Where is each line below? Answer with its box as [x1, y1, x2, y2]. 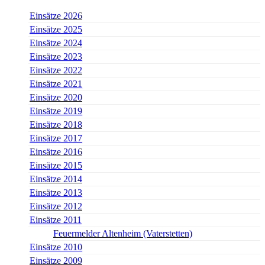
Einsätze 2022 [30, 64, 82, 75]
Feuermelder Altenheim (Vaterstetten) [53, 228, 192, 238]
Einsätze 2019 [30, 105, 82, 116]
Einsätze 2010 [30, 241, 82, 252]
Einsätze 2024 [30, 37, 82, 48]
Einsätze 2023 [30, 51, 82, 62]
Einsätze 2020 [30, 92, 82, 102]
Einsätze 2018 [30, 119, 82, 130]
